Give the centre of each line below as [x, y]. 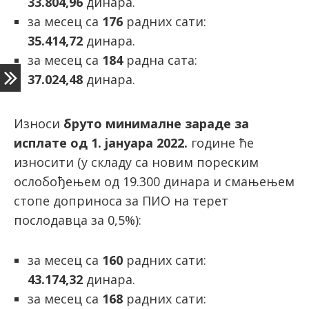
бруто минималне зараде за [156, 123]
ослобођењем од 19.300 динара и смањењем [154, 181]
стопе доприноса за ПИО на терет [121, 201]
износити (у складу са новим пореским [136, 162]
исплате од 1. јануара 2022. [101, 143]
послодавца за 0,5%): [78, 220]
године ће [221, 143]
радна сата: [160, 60]
